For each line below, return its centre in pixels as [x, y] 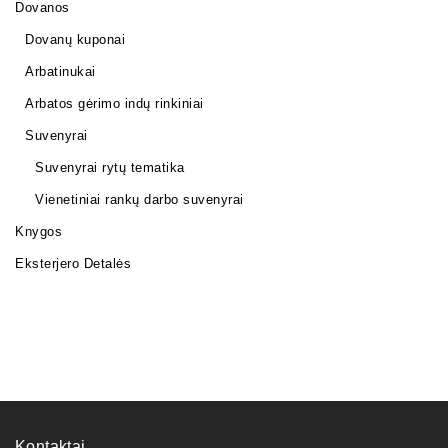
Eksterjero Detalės [73, 263]
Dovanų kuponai [75, 39]
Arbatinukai [60, 71]
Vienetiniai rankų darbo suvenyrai [139, 199]
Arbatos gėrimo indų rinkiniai [114, 103]
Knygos [38, 231]
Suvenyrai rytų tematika [110, 167]
